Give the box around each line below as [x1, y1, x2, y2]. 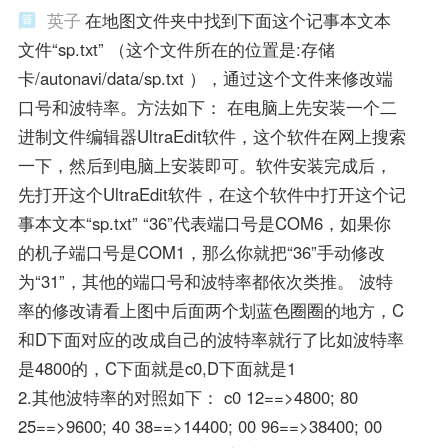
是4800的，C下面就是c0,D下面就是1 [17, 356, 296, 381]
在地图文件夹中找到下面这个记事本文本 [84, 8, 391, 33]
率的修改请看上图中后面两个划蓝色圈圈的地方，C [17, 298, 404, 323]
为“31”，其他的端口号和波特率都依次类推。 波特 [17, 269, 393, 294]
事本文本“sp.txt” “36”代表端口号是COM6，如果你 [17, 211, 391, 236]
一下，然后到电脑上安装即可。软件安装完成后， [17, 153, 392, 178]
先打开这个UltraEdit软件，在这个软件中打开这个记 [17, 182, 406, 207]
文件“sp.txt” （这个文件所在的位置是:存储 [17, 37, 335, 62]
